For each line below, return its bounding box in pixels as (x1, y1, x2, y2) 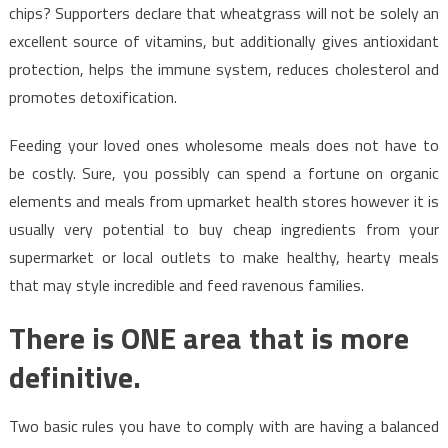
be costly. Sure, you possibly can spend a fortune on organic (8, 160, 440, 185)
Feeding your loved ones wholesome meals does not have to (8, 132, 440, 157)
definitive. (8, 353, 141, 400)
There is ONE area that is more (8, 314, 409, 361)
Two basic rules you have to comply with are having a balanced (8, 413, 440, 438)
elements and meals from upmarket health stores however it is (8, 188, 440, 213)
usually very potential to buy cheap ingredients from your (8, 216, 440, 241)
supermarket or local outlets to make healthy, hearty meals (8, 244, 440, 269)
